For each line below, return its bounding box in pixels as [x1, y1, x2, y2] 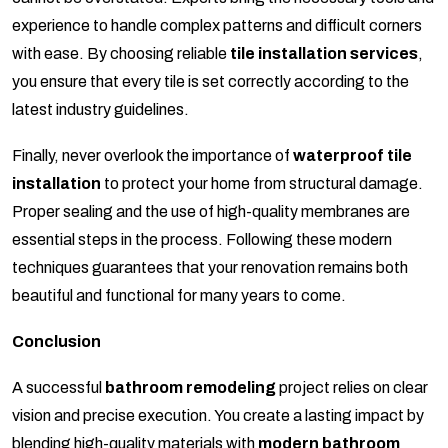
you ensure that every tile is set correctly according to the [12, 73, 409, 91]
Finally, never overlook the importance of [12, 147, 293, 165]
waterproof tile [293, 147, 412, 165]
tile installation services [230, 45, 418, 63]
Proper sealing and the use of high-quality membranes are [12, 203, 410, 221]
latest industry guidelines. [12, 101, 189, 119]
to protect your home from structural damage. [101, 175, 423, 193]
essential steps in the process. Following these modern [12, 231, 392, 249]
